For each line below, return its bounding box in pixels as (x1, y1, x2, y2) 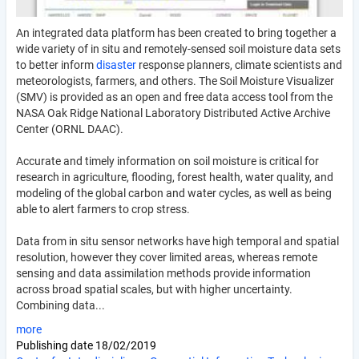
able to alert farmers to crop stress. (16, 202, 190, 216)
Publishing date (16, 338, 95, 352)
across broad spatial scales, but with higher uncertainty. (16, 282, 292, 296)
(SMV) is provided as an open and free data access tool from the (16, 90, 333, 103)
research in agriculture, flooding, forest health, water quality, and (16, 170, 333, 184)
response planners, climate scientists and (136, 58, 342, 71)
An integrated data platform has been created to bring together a (16, 26, 337, 39)
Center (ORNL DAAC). (16, 122, 123, 135)
